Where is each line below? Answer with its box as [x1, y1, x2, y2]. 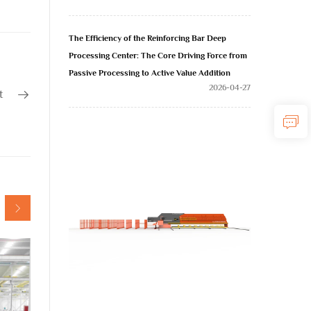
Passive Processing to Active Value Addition [69, 68, 230, 78]
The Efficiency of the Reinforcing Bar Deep [69, 33, 226, 43]
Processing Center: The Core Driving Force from [69, 51, 247, 60]
